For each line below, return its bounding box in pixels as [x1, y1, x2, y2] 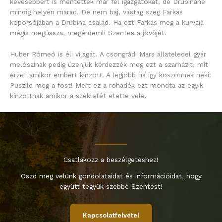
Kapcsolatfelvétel [83, 212, 139, 219]
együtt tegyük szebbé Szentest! [59, 182, 163, 190]
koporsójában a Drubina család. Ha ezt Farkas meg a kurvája [10, 18, 204, 26]
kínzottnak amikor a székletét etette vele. [10, 91, 147, 100]
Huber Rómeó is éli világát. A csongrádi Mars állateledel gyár [10, 50, 206, 58]
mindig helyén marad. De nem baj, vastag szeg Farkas [10, 7, 183, 16]
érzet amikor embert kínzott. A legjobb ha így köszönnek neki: [10, 70, 211, 79]
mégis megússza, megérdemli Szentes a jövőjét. [10, 28, 166, 37]
